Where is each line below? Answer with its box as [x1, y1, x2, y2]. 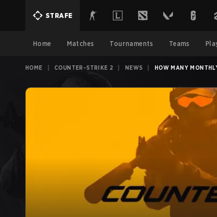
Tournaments [109, 40, 154, 47]
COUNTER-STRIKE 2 [54, 64, 113, 71]
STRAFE [46, 12, 73, 19]
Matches [66, 40, 94, 47]
